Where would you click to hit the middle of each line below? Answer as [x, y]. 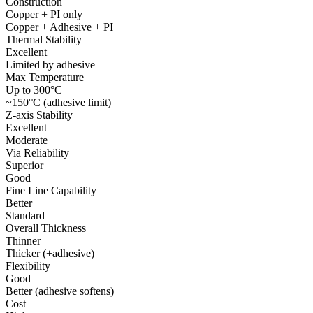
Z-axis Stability [39, 115]
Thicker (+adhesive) [50, 254]
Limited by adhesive [50, 65]
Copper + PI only [44, 15]
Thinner [23, 241]
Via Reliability [37, 153]
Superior [24, 166]
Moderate [27, 140]
